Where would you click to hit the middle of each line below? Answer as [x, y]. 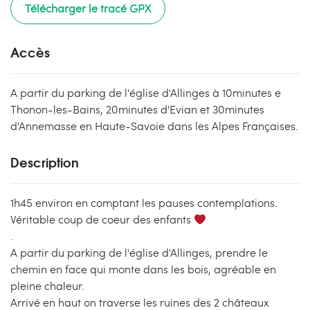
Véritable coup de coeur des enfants [102, 219]
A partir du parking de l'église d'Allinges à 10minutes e [146, 92]
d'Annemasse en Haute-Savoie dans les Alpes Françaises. [154, 126]
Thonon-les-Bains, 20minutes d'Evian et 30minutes [137, 109]
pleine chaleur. [47, 285]
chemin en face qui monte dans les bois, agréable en [143, 269]
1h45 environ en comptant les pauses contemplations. [144, 202]
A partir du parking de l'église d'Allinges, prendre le [139, 252]
